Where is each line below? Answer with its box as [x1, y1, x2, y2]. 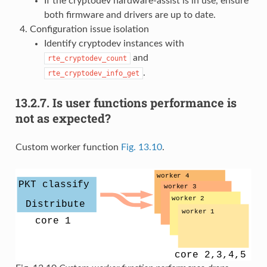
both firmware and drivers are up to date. [44, 10, 216, 20]
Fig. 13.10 [120, 142, 162, 152]
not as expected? [15, 110, 111, 126]
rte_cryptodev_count [47, 54, 127, 63]
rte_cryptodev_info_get [47, 69, 139, 77]
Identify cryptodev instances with [44, 38, 184, 48]
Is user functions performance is [52, 94, 237, 110]
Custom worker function [15, 142, 121, 152]
